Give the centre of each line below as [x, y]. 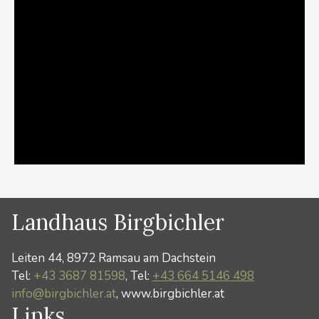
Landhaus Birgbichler [118, 222]
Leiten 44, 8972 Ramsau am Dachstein [114, 258]
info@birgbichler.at [64, 294]
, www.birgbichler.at [170, 294]
